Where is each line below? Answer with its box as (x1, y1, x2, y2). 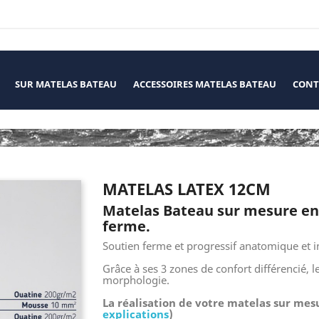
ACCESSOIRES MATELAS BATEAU (133, 78, 276, 90)
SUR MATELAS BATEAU (15, 78, 117, 90)
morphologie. (103, 273, 169, 287)
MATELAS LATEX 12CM (103, 178, 271, 199)
